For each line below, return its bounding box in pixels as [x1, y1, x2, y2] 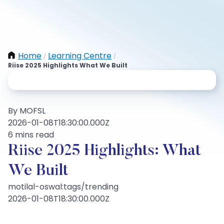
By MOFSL [8, 105, 45, 116]
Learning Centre [48, 50, 111, 61]
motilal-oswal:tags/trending [8, 181, 118, 192]
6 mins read [8, 129, 54, 140]
